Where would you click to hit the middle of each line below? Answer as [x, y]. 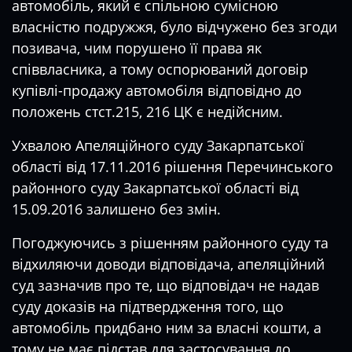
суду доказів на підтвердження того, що [148, 306]
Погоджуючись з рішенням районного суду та [170, 243]
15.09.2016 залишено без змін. [116, 209]
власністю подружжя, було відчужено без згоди [174, 27]
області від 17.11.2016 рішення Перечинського [172, 167]
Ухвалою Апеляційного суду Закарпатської [158, 145]
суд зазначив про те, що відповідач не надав [165, 285]
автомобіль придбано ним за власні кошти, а [167, 328]
